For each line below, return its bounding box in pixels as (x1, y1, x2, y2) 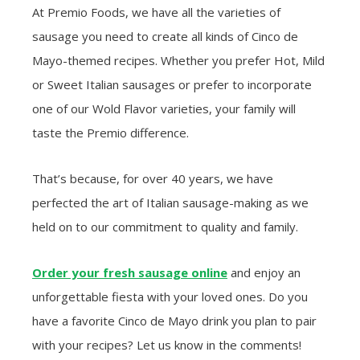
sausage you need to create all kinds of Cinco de (32, 28, 298, 45)
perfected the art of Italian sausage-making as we (32, 194, 309, 211)
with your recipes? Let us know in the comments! (32, 337, 301, 354)
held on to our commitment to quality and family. (32, 219, 298, 235)
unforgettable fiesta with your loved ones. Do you (32, 288, 308, 305)
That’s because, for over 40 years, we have (32, 170, 273, 187)
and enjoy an (227, 264, 301, 281)
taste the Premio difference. (32, 125, 189, 141)
